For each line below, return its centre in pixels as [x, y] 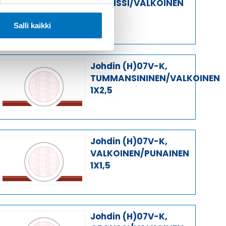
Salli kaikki [32, 25]
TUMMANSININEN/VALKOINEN [155, 78]
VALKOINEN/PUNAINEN [139, 153]
